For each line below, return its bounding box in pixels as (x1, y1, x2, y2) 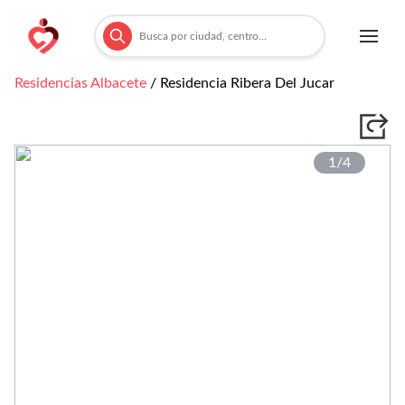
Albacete (90, 76, 146, 90)
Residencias (14, 76, 90, 90)
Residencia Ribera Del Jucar (160, 76, 334, 90)
